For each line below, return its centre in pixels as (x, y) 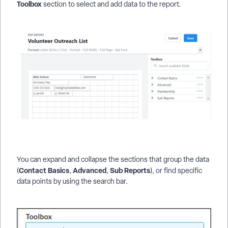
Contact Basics (44, 170)
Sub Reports (129, 170)
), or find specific (176, 170)
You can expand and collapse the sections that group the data (113, 159)
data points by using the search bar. (72, 181)
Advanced (90, 170)
